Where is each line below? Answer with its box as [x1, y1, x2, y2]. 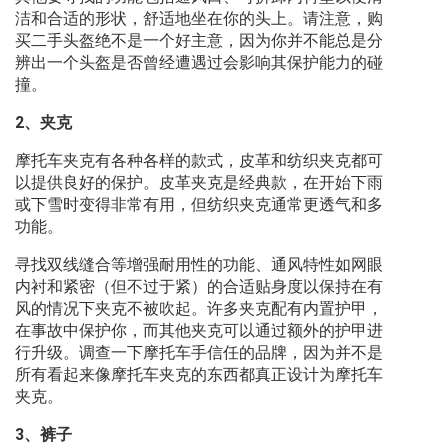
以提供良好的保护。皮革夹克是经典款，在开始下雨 [15, 173, 383, 193]
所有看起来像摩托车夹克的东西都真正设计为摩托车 [15, 365, 383, 385]
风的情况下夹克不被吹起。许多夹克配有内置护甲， [15, 299, 383, 319]
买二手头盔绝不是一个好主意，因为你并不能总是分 [15, 31, 383, 51]
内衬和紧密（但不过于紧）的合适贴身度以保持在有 [15, 277, 383, 297]
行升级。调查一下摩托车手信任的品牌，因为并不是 [15, 343, 383, 363]
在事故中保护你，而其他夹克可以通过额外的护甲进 [15, 321, 383, 341]
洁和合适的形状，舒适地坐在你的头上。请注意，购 [15, 9, 383, 29]
